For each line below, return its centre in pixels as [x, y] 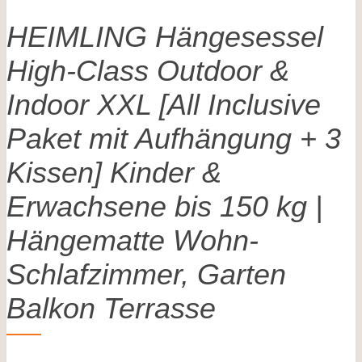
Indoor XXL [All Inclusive [164, 104]
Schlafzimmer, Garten [146, 274]
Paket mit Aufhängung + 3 [174, 138]
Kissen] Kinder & [114, 172]
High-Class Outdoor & [148, 70]
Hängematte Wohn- [133, 240]
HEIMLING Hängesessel [165, 36]
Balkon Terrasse [111, 308]
